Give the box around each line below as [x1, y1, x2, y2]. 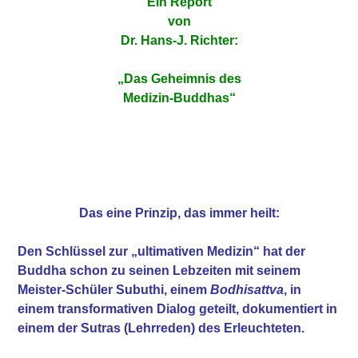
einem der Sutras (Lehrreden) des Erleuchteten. [18, 320, 305, 335]
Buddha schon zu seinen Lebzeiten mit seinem [18, 263, 301, 277]
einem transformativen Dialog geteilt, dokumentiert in [18, 301, 338, 316]
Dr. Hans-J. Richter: [120, 33, 238, 47]
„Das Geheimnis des [117, 71, 241, 86]
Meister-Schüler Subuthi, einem [18, 282, 211, 296]
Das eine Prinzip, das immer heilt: [78, 205, 280, 220]
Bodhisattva [210, 282, 284, 296]
